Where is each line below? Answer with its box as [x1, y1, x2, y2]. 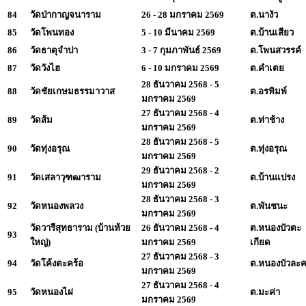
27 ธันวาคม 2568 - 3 [141, 251, 219, 262]
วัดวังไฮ [30, 62, 60, 73]
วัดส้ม [30, 114, 53, 125]
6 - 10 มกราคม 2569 [141, 62, 219, 73]
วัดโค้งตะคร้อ [30, 258, 83, 268]
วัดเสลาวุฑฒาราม [30, 171, 101, 182]
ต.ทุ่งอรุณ [250, 143, 287, 154]
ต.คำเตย [250, 62, 286, 73]
